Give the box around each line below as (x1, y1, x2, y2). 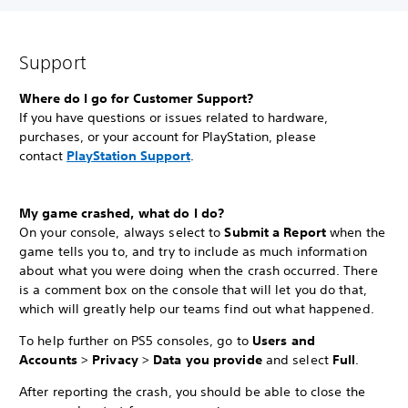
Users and (251, 332, 315, 350)
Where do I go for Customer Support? (19, 90, 257, 107)
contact (19, 148, 66, 165)
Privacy (92, 352, 138, 369)
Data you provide (153, 352, 262, 369)
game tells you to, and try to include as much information (19, 243, 367, 260)
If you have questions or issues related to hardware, (19, 109, 328, 127)
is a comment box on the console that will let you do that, (19, 281, 367, 299)
